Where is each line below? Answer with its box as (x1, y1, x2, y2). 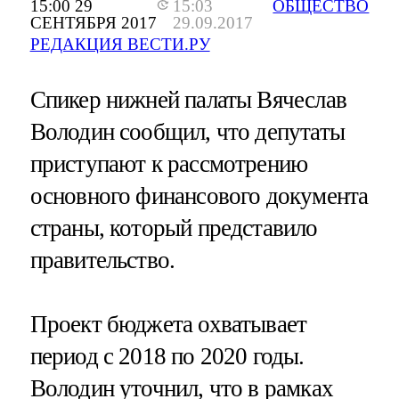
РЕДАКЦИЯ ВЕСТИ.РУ (29, 35, 210, 54)
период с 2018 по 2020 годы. (29, 342, 305, 370)
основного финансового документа (29, 183, 369, 210)
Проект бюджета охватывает (29, 310, 307, 338)
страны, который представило (29, 215, 318, 242)
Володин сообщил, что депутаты (29, 118, 345, 146)
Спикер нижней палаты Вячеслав (29, 86, 346, 114)
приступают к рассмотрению (29, 151, 308, 178)
